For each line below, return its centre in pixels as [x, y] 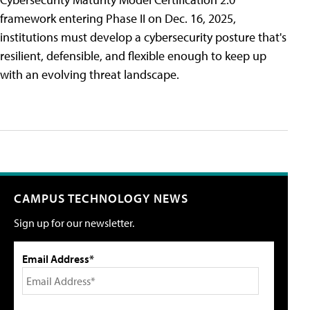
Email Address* [58, 259]
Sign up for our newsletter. [74, 223]
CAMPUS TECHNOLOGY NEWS [101, 199]
